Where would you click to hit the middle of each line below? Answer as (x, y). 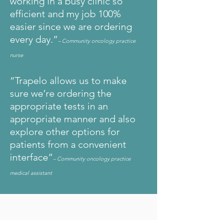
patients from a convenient (68, 144)
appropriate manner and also (73, 119)
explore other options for (65, 132)
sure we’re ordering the (61, 93)
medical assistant (31, 173)
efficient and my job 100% (65, 14)
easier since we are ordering (71, 27)
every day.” (34, 39)
